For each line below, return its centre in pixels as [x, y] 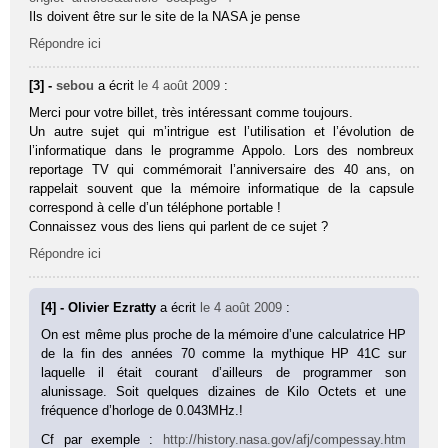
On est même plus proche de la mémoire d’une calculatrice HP [223, 334]
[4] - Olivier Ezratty [101, 307]
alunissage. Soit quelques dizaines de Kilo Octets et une [223, 391]
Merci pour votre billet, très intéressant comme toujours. [191, 112]
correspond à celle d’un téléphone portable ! [155, 207]
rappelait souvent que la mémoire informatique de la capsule [221, 188]
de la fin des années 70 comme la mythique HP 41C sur [223, 353]
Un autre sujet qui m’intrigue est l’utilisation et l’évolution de [221, 131]
